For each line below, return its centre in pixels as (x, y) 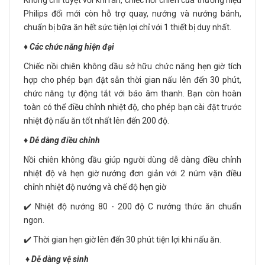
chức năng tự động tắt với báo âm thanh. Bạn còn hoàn (132, 94)
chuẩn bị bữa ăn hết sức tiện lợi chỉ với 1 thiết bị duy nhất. (127, 28)
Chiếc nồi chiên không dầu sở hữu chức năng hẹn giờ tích (132, 67)
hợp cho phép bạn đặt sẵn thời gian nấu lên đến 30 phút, (132, 80)
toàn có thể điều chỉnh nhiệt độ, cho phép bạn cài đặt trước (132, 107)
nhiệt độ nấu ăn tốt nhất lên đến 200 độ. (96, 121)
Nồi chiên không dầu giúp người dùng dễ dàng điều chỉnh (132, 160)
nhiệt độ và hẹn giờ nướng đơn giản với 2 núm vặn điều (132, 174)
